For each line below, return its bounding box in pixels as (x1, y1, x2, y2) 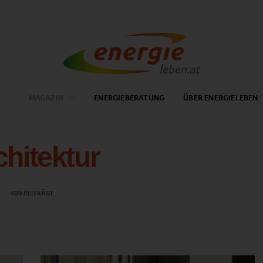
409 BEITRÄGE (9, 188, 54, 198)
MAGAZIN (28, 92, 63, 103)
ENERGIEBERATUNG (94, 92, 165, 103)
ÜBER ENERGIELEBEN (183, 92, 258, 103)
